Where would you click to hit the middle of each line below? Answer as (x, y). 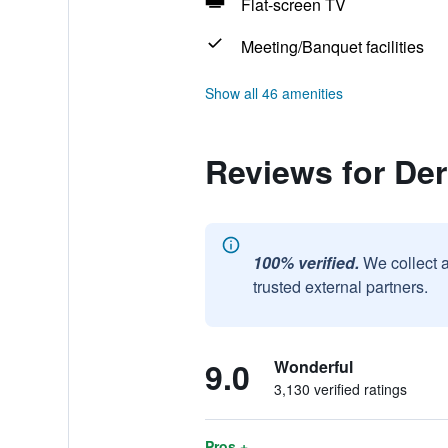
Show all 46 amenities (273, 93)
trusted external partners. (340, 286)
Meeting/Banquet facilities (332, 46)
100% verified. (305, 262)
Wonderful (313, 366)
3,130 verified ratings (340, 389)
